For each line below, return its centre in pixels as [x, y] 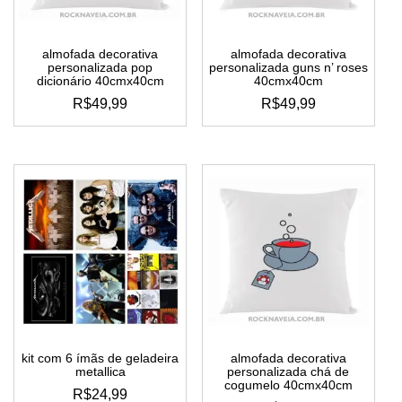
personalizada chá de [288, 371]
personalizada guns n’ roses [288, 68]
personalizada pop [100, 68]
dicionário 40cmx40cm [100, 81]
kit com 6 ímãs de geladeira [100, 358]
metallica [100, 371]
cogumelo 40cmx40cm [288, 385]
